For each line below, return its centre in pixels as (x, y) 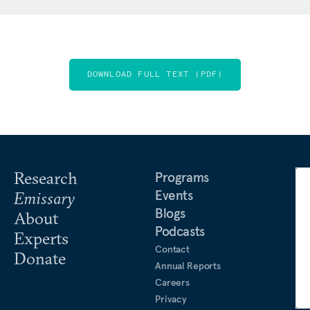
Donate (40, 258)
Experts (41, 238)
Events (174, 195)
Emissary (44, 198)
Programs (182, 177)
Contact (173, 249)
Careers (173, 282)
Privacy (171, 299)
